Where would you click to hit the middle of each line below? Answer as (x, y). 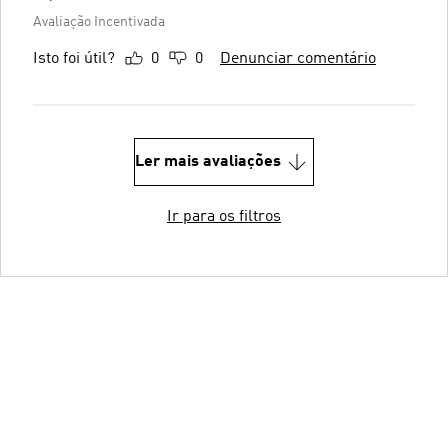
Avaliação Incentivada (99, 21)
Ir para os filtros (224, 216)
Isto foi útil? (74, 58)
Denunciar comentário (298, 58)
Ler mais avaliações (208, 161)
